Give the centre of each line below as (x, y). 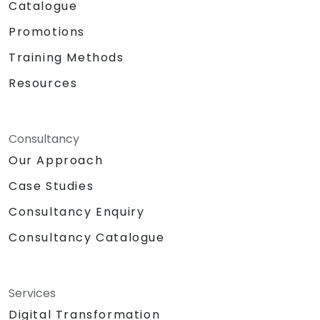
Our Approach (56, 160)
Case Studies (51, 186)
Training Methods (66, 57)
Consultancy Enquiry (77, 212)
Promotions (47, 31)
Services (32, 294)
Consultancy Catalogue (87, 238)
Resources (43, 83)
